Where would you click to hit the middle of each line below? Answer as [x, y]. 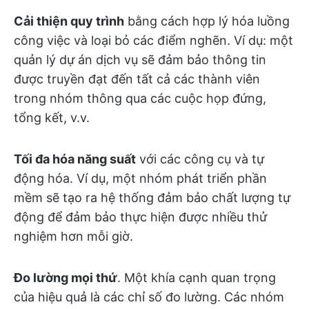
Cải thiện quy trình [69, 21]
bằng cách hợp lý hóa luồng [207, 21]
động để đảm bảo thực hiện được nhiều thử [140, 217]
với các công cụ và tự [200, 159]
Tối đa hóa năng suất [75, 159]
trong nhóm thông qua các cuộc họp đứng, [140, 98]
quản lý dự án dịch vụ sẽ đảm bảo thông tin [140, 60]
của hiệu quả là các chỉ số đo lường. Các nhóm [149, 297]
